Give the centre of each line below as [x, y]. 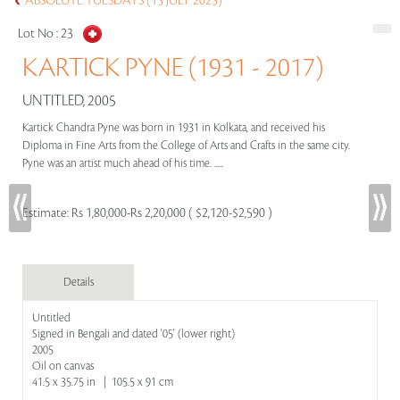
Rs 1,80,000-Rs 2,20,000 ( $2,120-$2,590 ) [172, 213]
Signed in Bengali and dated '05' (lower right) [133, 334]
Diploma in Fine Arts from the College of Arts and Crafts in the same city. [186, 146]
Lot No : [39, 34]
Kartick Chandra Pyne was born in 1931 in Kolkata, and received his [174, 128]
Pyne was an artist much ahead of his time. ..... [124, 163]
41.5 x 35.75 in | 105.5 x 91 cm [103, 382]
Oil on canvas [63, 366]
